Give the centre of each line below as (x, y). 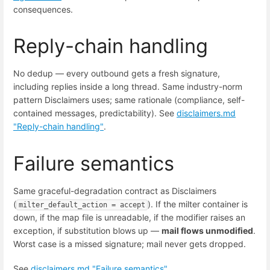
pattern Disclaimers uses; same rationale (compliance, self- (129, 100)
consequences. (43, 10)
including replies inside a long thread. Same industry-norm (128, 87)
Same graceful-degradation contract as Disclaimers (115, 190)
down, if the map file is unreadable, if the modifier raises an (129, 217)
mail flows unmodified (207, 230)
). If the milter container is (198, 204)
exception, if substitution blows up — (87, 230)
